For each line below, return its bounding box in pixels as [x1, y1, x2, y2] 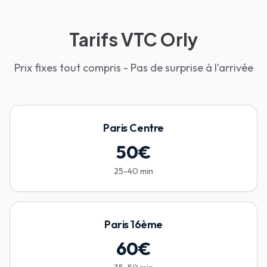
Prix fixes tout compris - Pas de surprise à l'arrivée [14, 61, 253, 75]
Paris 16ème [104, 218, 163, 232]
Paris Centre [103, 121, 164, 135]
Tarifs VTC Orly [69, 28, 198, 51]
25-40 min [114, 166, 153, 177]
